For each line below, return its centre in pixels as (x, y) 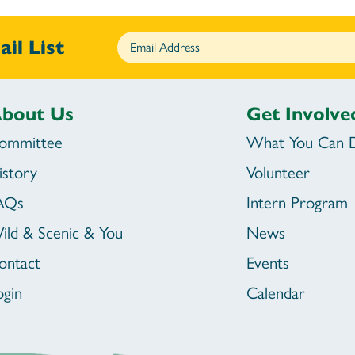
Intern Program (297, 203)
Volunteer (278, 173)
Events (267, 263)
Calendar (275, 293)
